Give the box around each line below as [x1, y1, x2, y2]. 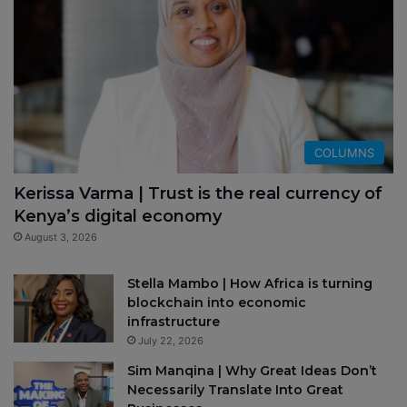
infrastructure [127, 313, 220, 331]
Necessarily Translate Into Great [127, 382, 343, 399]
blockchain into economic [127, 294, 306, 312]
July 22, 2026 [138, 334, 203, 348]
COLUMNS [314, 145, 374, 161]
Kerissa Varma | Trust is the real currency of [14, 184, 382, 204]
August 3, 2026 [25, 231, 97, 244]
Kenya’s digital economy [14, 206, 222, 227]
